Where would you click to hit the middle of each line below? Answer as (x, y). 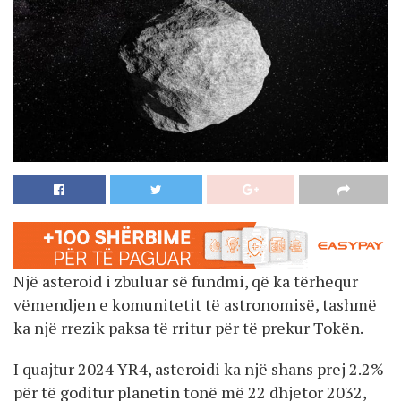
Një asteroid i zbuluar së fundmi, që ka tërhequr (186, 281)
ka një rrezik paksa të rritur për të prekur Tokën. (188, 327)
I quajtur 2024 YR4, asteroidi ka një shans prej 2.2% (199, 368)
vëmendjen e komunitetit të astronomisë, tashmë (195, 304)
